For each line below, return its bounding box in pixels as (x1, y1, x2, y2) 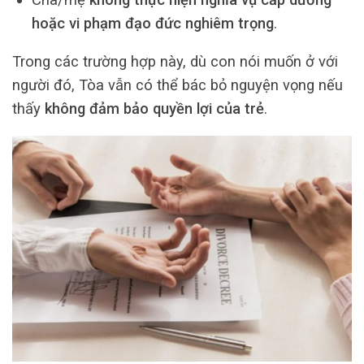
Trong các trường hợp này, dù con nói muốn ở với (12, 53, 338, 71)
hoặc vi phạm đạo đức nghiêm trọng (31, 15, 274, 32)
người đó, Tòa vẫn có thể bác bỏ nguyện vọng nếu (12, 76, 343, 94)
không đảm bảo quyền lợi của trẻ (45, 100, 264, 118)
